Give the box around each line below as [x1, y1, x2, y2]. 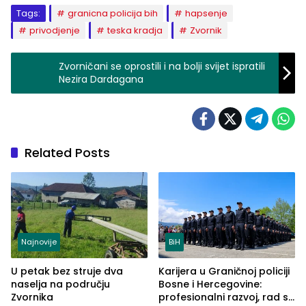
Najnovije [21, 236, 57, 247]
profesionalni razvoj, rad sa [158, 290, 295, 304]
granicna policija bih [68, 7, 158, 20]
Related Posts [25, 144, 110, 162]
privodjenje [29, 24, 80, 38]
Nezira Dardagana [59, 72, 143, 87]
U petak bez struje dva [11, 264, 123, 278]
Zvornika [11, 290, 53, 304]
